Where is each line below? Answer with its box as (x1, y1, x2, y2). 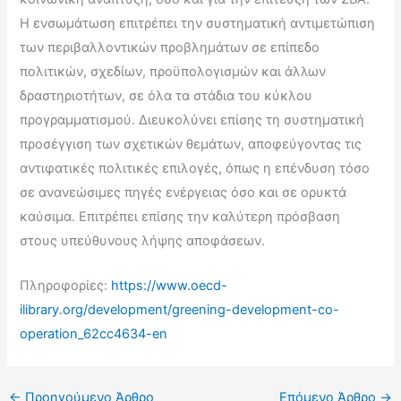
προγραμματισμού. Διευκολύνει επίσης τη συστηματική (20, 112, 365, 128)
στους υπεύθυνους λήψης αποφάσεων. (20, 233, 266, 249)
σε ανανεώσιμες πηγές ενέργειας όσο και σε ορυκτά (20, 184, 347, 200)
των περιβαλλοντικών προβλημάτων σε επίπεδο (20, 39, 320, 55)
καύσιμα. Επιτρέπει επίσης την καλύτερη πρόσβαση (20, 209, 341, 225)
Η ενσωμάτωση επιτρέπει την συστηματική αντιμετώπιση (20, 15, 376, 31)
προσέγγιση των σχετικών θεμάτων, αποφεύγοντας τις (20, 136, 363, 152)
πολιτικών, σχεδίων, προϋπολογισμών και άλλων (20, 64, 327, 80)
